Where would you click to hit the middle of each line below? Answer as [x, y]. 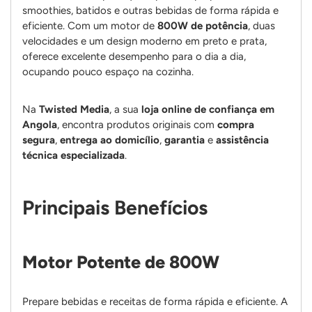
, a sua [125, 110]
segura [39, 140]
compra [236, 125]
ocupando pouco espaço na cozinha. [108, 72]
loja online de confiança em [208, 110]
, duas [262, 26]
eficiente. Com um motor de [90, 26]
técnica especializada [73, 156]
